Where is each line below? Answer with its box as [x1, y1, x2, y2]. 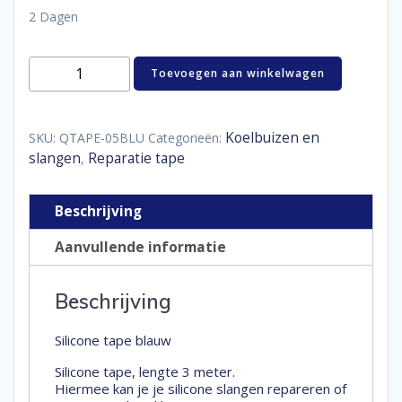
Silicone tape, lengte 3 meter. [55, 363, 235, 381]
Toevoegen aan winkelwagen [151, 66, 326, 82]
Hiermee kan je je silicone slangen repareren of [55, 380, 346, 398]
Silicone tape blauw [55, 331, 171, 350]
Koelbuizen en [225, 127, 319, 147]
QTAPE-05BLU [59, 128, 144, 146]
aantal [28, 109, 70, 128]
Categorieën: [148, 128, 225, 146]
